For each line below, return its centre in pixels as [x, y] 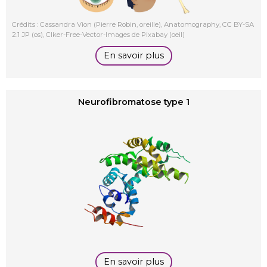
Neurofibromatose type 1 [133, 102]
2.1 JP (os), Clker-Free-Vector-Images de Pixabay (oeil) [98, 34]
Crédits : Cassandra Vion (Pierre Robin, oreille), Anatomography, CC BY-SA [133, 24]
